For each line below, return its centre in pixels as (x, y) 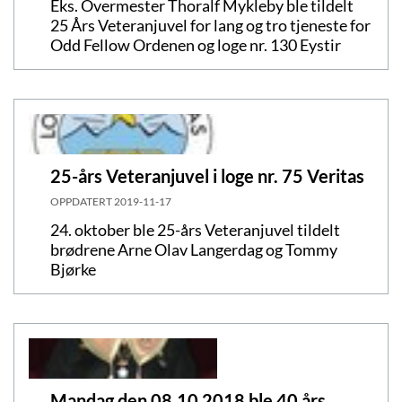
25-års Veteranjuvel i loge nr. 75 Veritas (207, 175)
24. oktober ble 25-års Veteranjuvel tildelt (195, 229)
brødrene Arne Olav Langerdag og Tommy (194, 249)
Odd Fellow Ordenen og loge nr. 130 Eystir (196, 44)
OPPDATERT (82, 201)
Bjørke (73, 269)
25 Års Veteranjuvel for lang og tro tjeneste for (210, 25)
